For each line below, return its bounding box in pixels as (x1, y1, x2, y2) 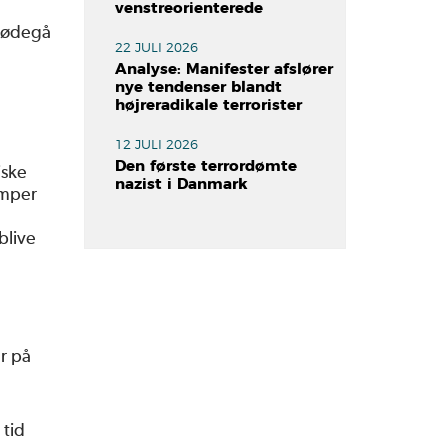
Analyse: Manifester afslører (114, 62, 333, 77)
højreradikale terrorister (114, 98, 302, 113)
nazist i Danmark (114, 177, 248, 192)
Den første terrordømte (114, 159, 297, 174)
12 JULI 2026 (114, 139, 198, 152)
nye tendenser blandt (114, 80, 282, 95)
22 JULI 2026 (114, 42, 198, 55)
